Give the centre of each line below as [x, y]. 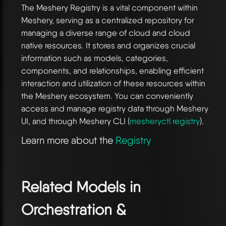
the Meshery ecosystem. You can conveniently [107, 96]
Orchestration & [74, 210]
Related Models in [81, 187]
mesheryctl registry [165, 121]
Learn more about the [68, 140]
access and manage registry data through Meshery [115, 108]
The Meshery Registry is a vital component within [109, 7]
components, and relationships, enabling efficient [112, 70]
